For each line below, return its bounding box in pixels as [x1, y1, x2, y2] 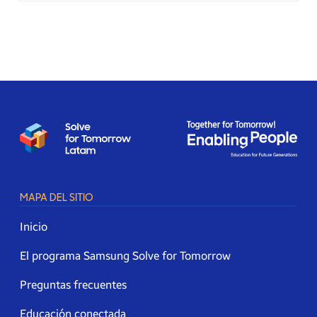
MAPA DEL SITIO [20, 192, 93, 204]
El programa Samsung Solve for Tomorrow [20, 249, 231, 263]
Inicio [20, 220, 47, 234]
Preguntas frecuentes [20, 278, 127, 292]
